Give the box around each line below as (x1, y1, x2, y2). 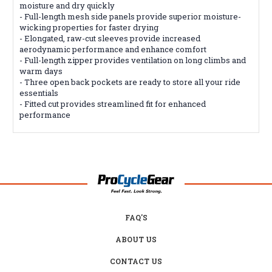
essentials (19, 87, 58, 98)
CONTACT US (110, 256, 162, 266)
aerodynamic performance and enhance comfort (19, 43, 206, 55)
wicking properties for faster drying (19, 21, 158, 33)
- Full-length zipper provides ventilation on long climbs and (19, 54, 246, 66)
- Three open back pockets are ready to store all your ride (19, 76, 240, 87)
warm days (19, 65, 63, 76)
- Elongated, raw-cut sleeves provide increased (19, 32, 200, 44)
